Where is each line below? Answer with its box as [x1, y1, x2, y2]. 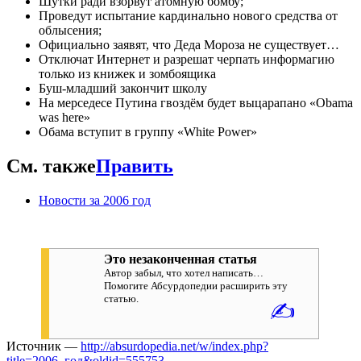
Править [96, 155, 173, 176]
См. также [6, 155, 96, 176]
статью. [104, 292, 139, 305]
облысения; [39, 23, 102, 37]
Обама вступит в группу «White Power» [39, 124, 257, 139]
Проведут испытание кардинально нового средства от [39, 8, 338, 23]
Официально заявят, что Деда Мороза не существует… [39, 37, 339, 52]
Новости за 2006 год [39, 193, 151, 207]
